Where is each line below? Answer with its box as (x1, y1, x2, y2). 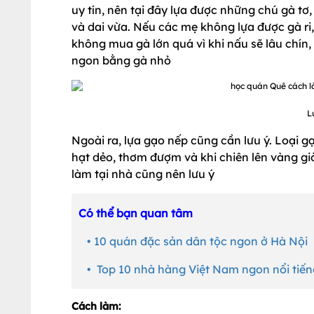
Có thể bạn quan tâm (78, 206, 193, 220)
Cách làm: (71, 299, 121, 313)
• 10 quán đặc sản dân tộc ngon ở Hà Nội (78, 234, 310, 248)
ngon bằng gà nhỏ (71, 53, 171, 67)
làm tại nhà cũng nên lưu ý (71, 167, 217, 181)
